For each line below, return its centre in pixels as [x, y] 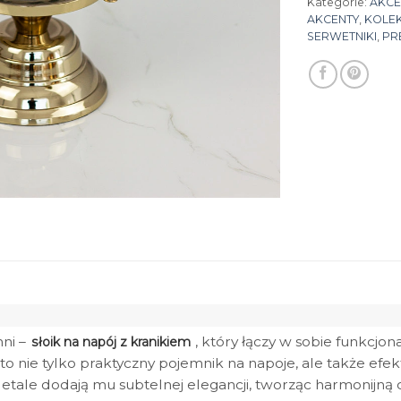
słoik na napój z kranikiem [111, 341]
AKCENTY [333, 19]
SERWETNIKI [342, 36]
